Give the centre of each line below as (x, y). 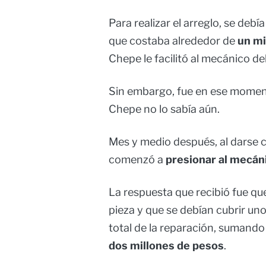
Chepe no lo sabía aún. (164, 109)
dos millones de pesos (166, 246)
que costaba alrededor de (173, 41)
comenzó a (137, 160)
